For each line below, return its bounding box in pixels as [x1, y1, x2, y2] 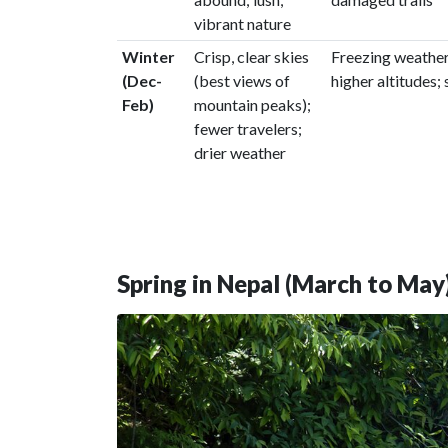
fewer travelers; [193, 119, 302, 138]
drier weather [193, 143, 286, 162]
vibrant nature [193, 14, 291, 33]
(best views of [193, 71, 290, 90]
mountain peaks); [193, 95, 311, 114]
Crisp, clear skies [193, 47, 309, 66]
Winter [121, 47, 175, 66]
